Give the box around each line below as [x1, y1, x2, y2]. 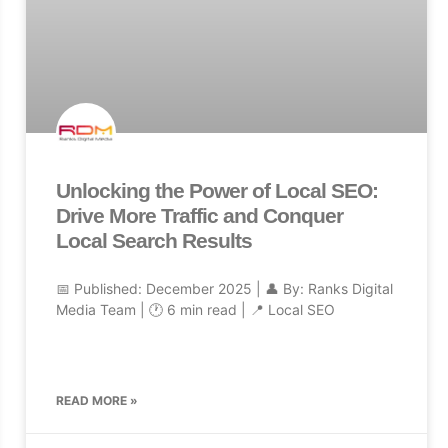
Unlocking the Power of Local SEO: [55, 178, 378, 202]
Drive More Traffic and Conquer [55, 203, 343, 227]
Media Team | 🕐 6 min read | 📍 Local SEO [55, 300, 335, 318]
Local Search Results [55, 228, 252, 252]
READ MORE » [55, 392, 138, 408]
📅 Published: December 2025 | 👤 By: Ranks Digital [55, 279, 393, 297]
